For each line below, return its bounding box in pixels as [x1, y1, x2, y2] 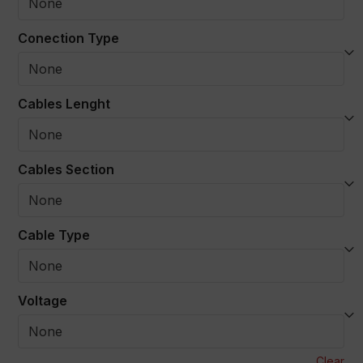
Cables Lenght [18, 96, 111, 113]
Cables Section [18, 161, 115, 178]
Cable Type [18, 227, 91, 244]
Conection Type [18, 30, 120, 47]
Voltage [18, 293, 68, 310]
